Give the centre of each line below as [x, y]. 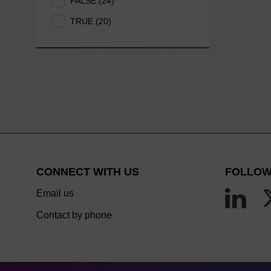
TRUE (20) [91, 21]
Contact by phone [74, 215]
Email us [55, 193]
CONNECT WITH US [87, 171]
